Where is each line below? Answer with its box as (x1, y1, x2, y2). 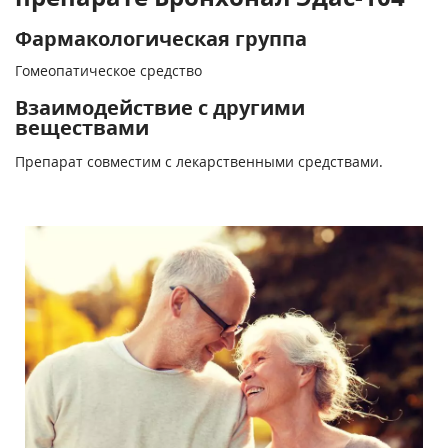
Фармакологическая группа (15, 25, 307, 52)
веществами (15, 114, 149, 141)
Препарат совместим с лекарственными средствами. (15, 152, 383, 171)
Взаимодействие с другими (15, 94, 305, 121)
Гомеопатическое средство (15, 61, 202, 80)
